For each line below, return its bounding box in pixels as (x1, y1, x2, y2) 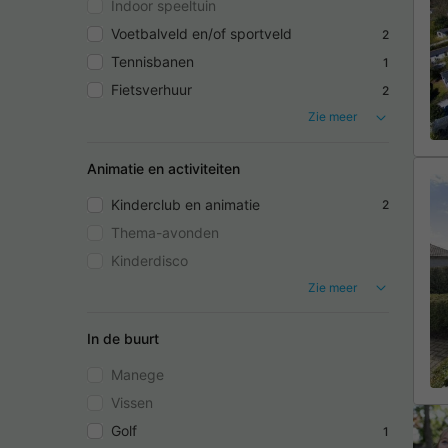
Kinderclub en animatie (111, 195, 260, 213)
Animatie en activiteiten (87, 159, 240, 177)
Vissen (111, 394, 153, 412)
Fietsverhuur (111, 81, 192, 98)
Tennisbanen (111, 53, 194, 70)
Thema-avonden (111, 223, 219, 241)
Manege (111, 366, 164, 384)
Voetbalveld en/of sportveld (111, 25, 292, 42)
